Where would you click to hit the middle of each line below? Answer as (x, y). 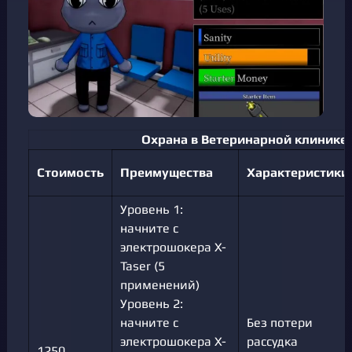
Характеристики (298, 172)
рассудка (272, 341)
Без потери (280, 322)
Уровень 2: (152, 303)
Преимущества (167, 172)
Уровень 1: (152, 209)
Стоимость (70, 172)
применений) (160, 284)
